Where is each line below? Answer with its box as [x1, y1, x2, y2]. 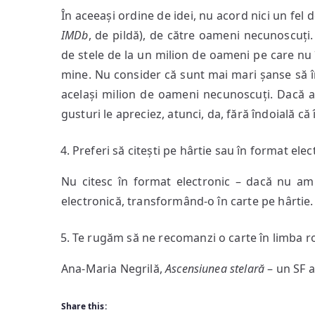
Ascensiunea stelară [165, 261, 265, 276]
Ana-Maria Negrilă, [61, 261, 166, 276]
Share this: [61, 300, 107, 312]
